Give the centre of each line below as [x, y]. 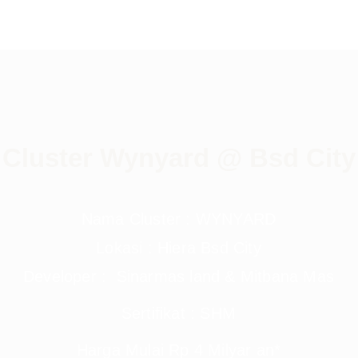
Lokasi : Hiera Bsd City [179, 248]
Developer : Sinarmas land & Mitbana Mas [179, 276]
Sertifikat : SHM [179, 313]
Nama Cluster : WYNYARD [179, 219]
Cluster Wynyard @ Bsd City [179, 158]
